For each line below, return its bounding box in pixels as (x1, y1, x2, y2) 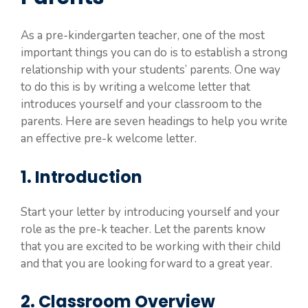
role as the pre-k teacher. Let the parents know (21, 221, 265, 237)
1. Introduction (21, 165, 142, 188)
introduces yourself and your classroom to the (21, 96, 262, 112)
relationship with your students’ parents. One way (21, 62, 280, 78)
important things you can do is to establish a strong (21, 45, 287, 60)
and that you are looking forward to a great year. (21, 255, 272, 272)
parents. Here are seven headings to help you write (21, 113, 287, 129)
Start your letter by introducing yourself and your (21, 203, 280, 220)
